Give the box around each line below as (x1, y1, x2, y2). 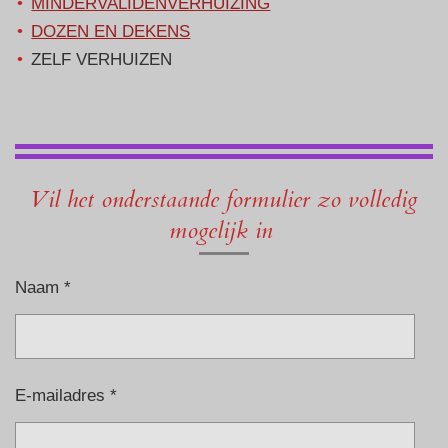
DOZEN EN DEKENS (31, 21, 191, 42)
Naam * (15, 276, 71, 297)
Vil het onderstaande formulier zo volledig (30, 184, 418, 217)
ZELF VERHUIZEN (31, 49, 173, 70)
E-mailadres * (15, 384, 117, 405)
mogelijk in (169, 215, 279, 248)
